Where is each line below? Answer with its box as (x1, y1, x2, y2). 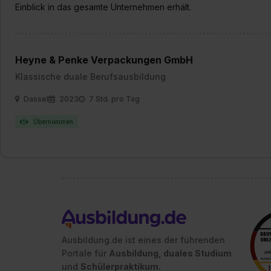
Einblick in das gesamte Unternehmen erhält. (15, 2, 191, 12)
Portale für (62, 248, 109, 258)
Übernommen (31, 118, 73, 125)
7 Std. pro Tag (87, 94, 140, 103)
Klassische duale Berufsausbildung (15, 71, 166, 82)
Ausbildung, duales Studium (109, 248, 232, 258)
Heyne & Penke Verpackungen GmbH (15, 54, 193, 66)
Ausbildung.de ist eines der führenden (62, 235, 225, 245)
